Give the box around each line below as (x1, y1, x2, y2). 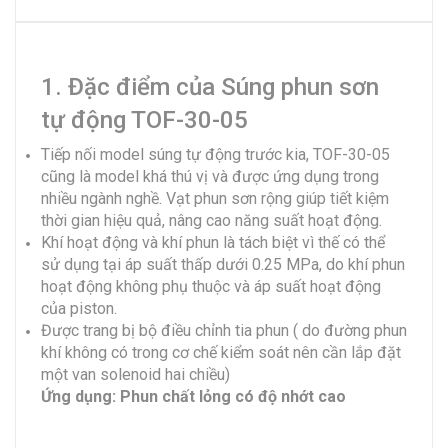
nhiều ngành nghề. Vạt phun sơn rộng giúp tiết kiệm (41, 188, 389, 208)
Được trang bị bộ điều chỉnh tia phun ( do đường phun (41, 320, 407, 340)
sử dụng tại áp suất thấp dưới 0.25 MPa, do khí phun (41, 254, 405, 274)
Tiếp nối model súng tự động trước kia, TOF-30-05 (41, 144, 390, 164)
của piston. (41, 298, 117, 318)
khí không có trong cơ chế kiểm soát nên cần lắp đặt (41, 342, 401, 362)
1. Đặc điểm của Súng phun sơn (41, 72, 379, 101)
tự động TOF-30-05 (41, 105, 248, 134)
